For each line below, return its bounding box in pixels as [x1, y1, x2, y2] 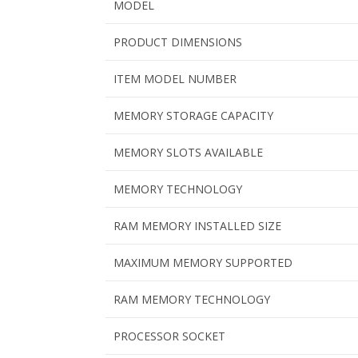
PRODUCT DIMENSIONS [113, 34, 242, 50]
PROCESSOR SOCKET [113, 328, 225, 344]
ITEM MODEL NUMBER [113, 71, 237, 87]
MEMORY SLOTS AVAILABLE [113, 145, 263, 161]
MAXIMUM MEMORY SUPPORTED [113, 255, 292, 271]
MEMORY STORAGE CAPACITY [113, 108, 273, 124]
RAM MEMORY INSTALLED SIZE [113, 218, 281, 234]
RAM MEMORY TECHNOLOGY [113, 292, 270, 308]
